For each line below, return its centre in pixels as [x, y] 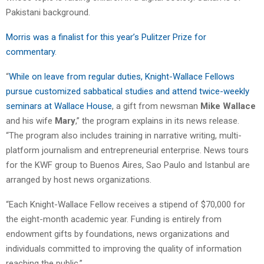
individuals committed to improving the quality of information [124, 248]
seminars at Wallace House [59, 106]
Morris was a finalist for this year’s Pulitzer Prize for [106, 37]
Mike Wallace [228, 106]
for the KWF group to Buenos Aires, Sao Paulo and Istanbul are [128, 165]
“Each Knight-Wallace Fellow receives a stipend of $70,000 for [126, 204]
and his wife [30, 121]
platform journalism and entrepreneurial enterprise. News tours [127, 150]
